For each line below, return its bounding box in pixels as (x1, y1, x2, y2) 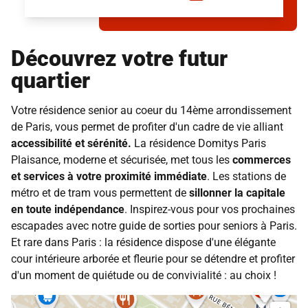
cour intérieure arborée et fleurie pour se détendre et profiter (11, 252, 295, 266)
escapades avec (11, 219, 91, 233)
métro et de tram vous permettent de (11, 186, 189, 200)
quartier (11, 67, 90, 94)
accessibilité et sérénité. (11, 137, 134, 151)
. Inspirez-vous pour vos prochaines (124, 203, 295, 217)
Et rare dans (11, 236, 71, 250)
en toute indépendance (11, 203, 124, 217)
